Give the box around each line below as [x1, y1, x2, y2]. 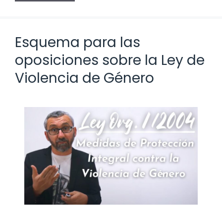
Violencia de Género [15, 68, 154, 88]
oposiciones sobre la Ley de [15, 50, 205, 70]
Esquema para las [15, 32, 140, 52]
